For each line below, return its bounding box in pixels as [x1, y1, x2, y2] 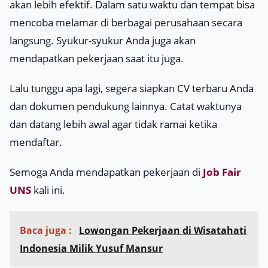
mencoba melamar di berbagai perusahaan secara [10, 16, 242, 30]
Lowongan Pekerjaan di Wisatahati [79, 224, 246, 237]
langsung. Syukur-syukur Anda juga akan [10, 33, 196, 48]
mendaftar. [10, 135, 62, 150]
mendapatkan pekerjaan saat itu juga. [10, 51, 184, 66]
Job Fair [203, 165, 241, 179]
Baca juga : [20, 224, 74, 237]
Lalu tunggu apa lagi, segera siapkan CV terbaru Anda [10, 81, 254, 96]
